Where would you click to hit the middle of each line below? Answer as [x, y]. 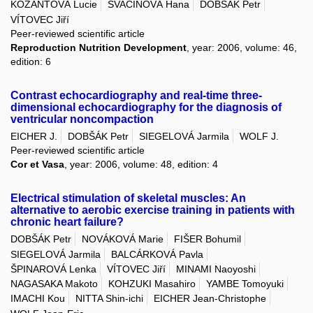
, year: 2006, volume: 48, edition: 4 [141, 164]
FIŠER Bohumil [208, 239]
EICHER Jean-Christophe [210, 299]
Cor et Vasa [37, 164]
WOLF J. [259, 136]
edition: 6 [31, 61]
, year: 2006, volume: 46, [242, 47]
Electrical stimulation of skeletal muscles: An [128, 198]
